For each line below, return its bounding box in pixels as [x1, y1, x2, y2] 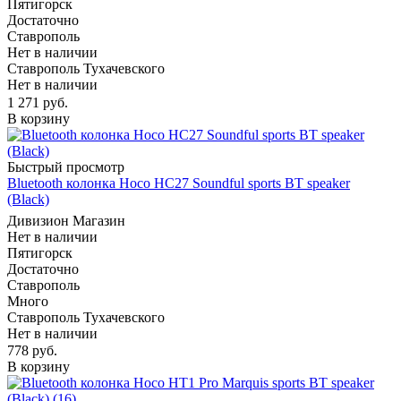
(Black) [7, 191, 49, 207]
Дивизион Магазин [7, 212, 125, 228]
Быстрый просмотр [7, 158, 124, 175]
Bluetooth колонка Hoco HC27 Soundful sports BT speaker [7, 175, 350, 191]
